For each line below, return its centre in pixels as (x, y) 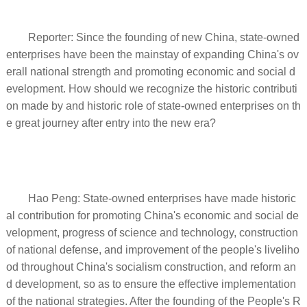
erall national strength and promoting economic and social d (150, 71)
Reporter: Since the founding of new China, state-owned (163, 37)
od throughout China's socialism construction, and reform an (151, 267)
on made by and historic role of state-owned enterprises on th (153, 106)
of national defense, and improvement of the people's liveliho (152, 249)
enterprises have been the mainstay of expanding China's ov (152, 54)
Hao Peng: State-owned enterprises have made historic (162, 198)
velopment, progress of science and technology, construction (152, 232)
